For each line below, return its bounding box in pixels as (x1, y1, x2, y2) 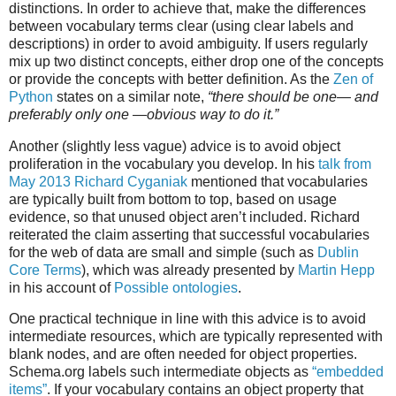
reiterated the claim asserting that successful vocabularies (9, 226, 369, 242)
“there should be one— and (208, 88, 378, 104)
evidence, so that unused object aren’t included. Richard (9, 209, 360, 225)
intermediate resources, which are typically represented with (9, 329, 383, 345)
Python (9, 88, 53, 104)
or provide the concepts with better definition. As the (9, 71, 333, 87)
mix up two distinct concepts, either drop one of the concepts (9, 53, 384, 69)
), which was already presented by (81, 262, 298, 278)
